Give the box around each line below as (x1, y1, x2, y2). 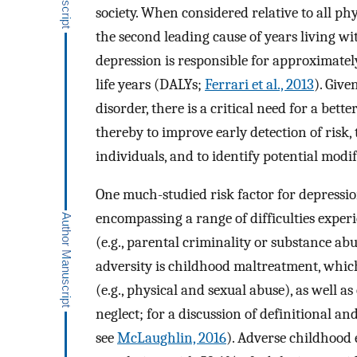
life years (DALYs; (96, 75, 205, 93)
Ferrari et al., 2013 (205, 75, 314, 93)
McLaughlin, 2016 (117, 329, 226, 347)
